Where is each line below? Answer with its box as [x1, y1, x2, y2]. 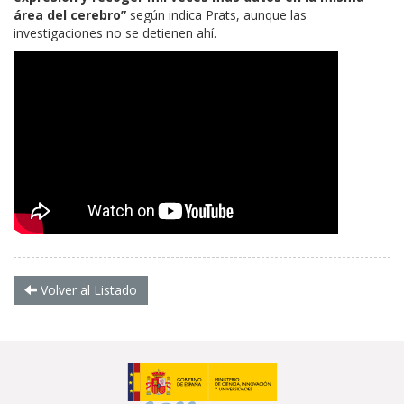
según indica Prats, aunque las [130, 5, 307, 23]
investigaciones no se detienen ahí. [14, 23, 216, 41]
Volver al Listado [37, 280, 137, 298]
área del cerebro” [14, 5, 130, 23]
